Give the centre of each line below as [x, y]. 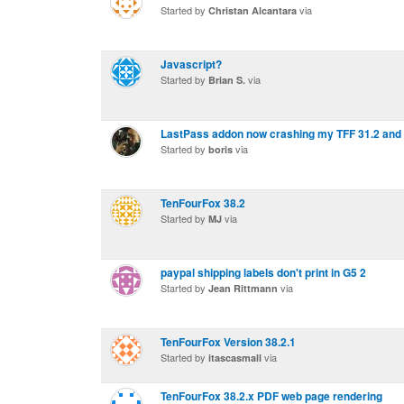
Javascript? [191, 64]
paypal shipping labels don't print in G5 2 [263, 272]
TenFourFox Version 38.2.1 [228, 342]
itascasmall [235, 358]
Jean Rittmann [243, 288]
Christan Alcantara [252, 10]
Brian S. [227, 80]
